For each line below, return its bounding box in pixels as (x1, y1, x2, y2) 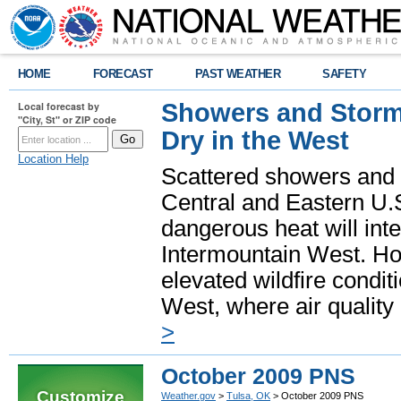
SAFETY (322, 67, 367, 81)
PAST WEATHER (194, 67, 281, 81)
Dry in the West (161, 126, 349, 155)
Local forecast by (18, 99, 99, 113)
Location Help (18, 152, 89, 166)
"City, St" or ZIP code (18, 113, 116, 126)
